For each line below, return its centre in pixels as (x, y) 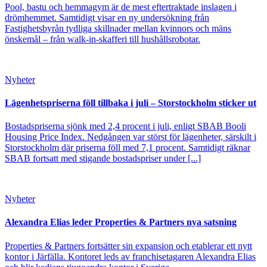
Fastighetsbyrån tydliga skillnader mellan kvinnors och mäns (118, 28)
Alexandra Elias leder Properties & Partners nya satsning (121, 222)
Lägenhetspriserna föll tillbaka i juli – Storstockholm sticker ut (131, 103)
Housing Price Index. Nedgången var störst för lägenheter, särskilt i (131, 137)
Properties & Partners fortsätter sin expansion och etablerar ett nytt (128, 246)
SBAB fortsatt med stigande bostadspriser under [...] (103, 159)
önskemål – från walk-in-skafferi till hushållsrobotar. (103, 39)
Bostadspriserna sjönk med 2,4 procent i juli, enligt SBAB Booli (125, 126)
